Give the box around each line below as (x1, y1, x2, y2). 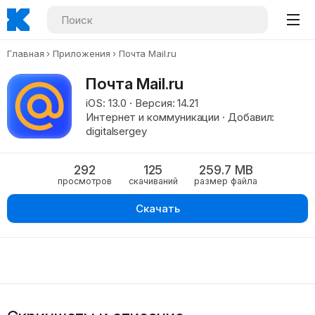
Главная (7, 48, 44, 59)
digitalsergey (85, 124, 147, 138)
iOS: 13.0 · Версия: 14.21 (85, 96, 199, 110)
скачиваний (128, 176, 178, 186)
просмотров (57, 176, 112, 186)
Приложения (53, 48, 110, 59)
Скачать (135, 202, 180, 215)
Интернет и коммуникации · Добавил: (85, 110, 275, 124)
